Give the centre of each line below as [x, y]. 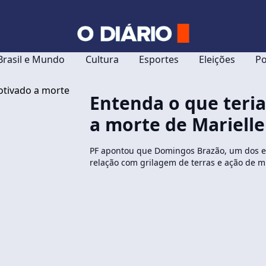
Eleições [217, 59]
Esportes [159, 59]
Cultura [102, 59]
